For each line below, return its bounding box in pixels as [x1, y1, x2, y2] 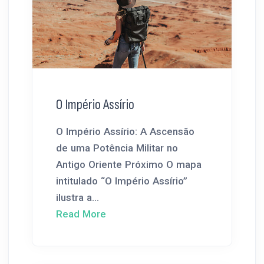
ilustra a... [56, 191, 99, 203]
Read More [56, 207, 106, 220]
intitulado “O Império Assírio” [56, 174, 187, 187]
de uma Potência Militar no [56, 141, 178, 154]
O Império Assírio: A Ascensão [56, 125, 194, 137]
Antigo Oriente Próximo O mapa [56, 158, 202, 170]
